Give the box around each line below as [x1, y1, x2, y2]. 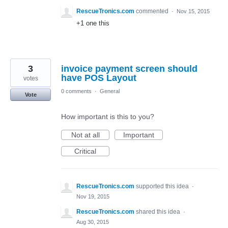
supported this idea [136, 183, 190, 190]
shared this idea [136, 208, 182, 215]
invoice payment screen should [61, 64, 197, 74]
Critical [74, 147, 96, 155]
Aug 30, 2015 [76, 219, 109, 225]
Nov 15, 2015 [177, 8, 210, 14]
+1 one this [76, 19, 109, 27]
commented [136, 8, 170, 15]
